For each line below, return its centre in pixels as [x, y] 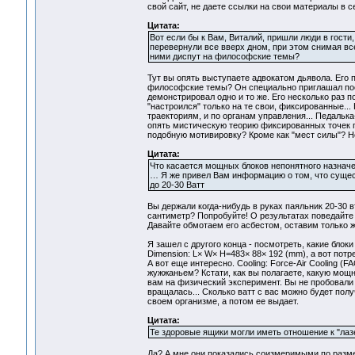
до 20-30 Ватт [177, 185]
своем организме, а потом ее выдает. [223, 302]
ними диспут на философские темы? [224, 57]
